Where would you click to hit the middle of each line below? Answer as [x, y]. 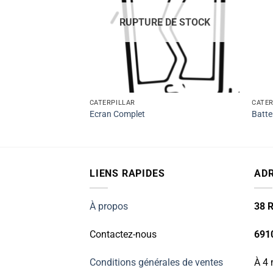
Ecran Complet [117, 115]
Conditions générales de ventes [156, 262]
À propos [109, 207]
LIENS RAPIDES [127, 173]
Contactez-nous [123, 234]
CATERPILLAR [112, 102]
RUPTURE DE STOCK [165, 22]
